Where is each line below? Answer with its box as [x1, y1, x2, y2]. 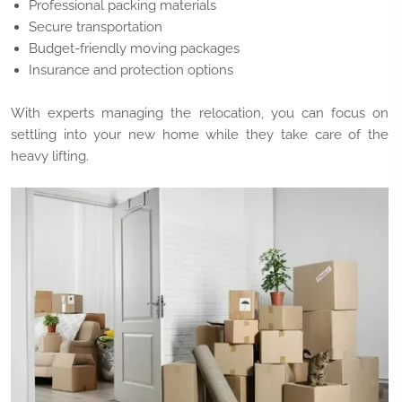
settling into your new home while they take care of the [11, 126, 389, 143]
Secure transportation [29, 18, 162, 35]
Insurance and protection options [29, 61, 233, 78]
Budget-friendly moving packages [29, 39, 240, 57]
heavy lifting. [11, 147, 89, 164]
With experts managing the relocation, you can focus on [11, 104, 389, 121]
